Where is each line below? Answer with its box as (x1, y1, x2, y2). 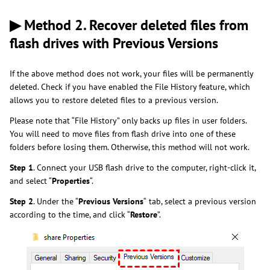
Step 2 (10, 195, 33, 207)
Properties (52, 175, 90, 186)
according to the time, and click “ (10, 209, 130, 220)
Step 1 (10, 162, 33, 173)
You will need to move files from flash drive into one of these (10, 128, 236, 139)
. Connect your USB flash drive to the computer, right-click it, (33, 162, 256, 173)
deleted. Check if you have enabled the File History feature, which (10, 81, 250, 92)
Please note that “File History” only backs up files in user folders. (10, 115, 246, 126)
